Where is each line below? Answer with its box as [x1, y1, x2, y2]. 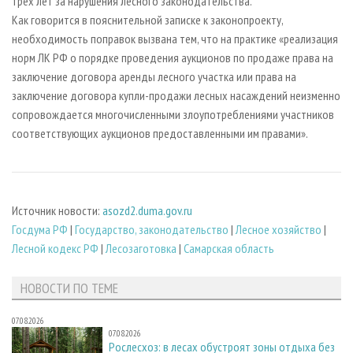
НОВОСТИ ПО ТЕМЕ [20, 278, 118, 297]
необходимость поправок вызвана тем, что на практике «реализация [12, 30, 338, 46]
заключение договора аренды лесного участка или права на [12, 68, 296, 84]
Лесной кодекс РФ [12, 240, 98, 257]
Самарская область [184, 240, 274, 257]
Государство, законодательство [75, 221, 229, 238]
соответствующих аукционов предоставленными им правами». [12, 124, 312, 141]
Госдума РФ [12, 221, 68, 238]
